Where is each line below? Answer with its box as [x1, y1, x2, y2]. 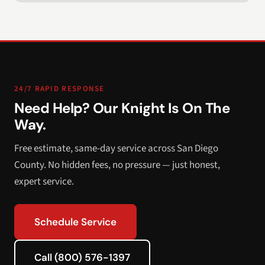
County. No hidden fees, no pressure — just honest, [14, 158, 220, 172]
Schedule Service [34, 215, 117, 228]
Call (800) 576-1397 [34, 251, 130, 264]
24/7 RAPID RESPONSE [14, 83, 105, 94]
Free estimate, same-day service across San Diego [14, 141, 218, 156]
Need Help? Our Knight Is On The [14, 99, 230, 117]
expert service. [14, 174, 74, 189]
